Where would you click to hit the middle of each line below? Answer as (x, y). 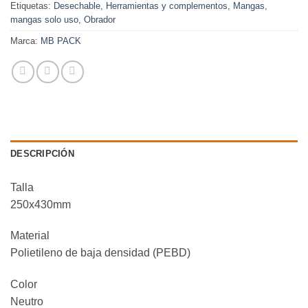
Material (30, 236)
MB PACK (61, 41)
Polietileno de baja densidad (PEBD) (100, 253)
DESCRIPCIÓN (42, 153)
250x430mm (41, 204)
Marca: (25, 41)
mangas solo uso (44, 19)
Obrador (100, 19)
